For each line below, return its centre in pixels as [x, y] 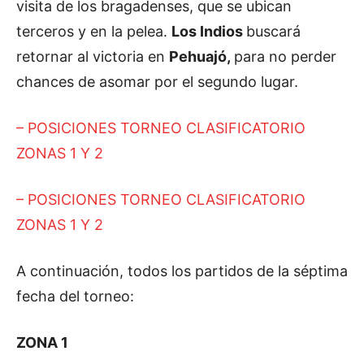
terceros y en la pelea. [94, 31]
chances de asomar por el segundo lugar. [157, 81]
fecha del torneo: [75, 296]
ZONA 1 [42, 342]
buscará [273, 31]
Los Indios [209, 31]
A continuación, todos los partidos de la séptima [182, 271]
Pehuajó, [201, 56]
